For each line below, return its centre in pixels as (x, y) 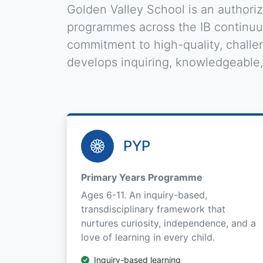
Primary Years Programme (142, 177)
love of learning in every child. (148, 237)
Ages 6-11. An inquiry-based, (144, 195)
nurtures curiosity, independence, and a (168, 223)
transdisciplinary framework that (153, 209)
